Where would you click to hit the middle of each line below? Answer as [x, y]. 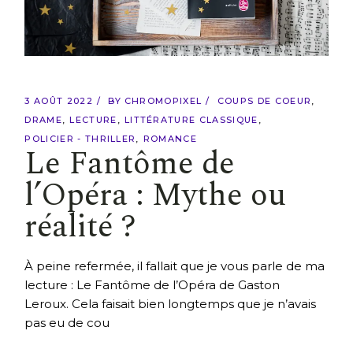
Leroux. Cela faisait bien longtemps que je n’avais [171, 303]
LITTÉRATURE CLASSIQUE [191, 119]
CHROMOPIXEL [163, 100]
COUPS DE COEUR [264, 100]
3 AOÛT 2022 [59, 100]
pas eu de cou [67, 322]
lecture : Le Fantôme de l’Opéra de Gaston [152, 284]
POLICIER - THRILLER [80, 138]
